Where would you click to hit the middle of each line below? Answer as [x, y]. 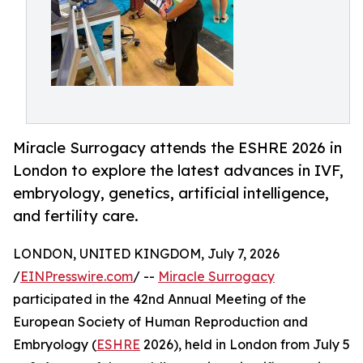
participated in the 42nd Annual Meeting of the [160, 299]
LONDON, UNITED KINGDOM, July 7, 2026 [146, 254]
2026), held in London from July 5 [245, 345]
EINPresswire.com [77, 277]
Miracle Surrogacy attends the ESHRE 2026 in [177, 148]
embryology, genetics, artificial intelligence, [171, 193]
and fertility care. [76, 216]
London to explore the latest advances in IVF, [178, 171]
